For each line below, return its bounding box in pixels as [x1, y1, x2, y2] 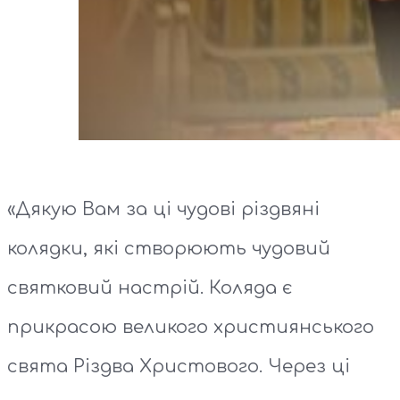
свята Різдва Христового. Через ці [7, 356, 350, 378]
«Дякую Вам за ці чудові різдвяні [7, 199, 320, 221]
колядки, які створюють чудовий [7, 238, 330, 260]
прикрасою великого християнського [7, 317, 374, 338]
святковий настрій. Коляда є [7, 278, 293, 299]
